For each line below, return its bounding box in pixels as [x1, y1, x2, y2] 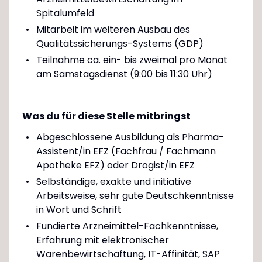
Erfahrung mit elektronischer [36, 233, 169, 247]
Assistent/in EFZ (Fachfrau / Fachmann [36, 144, 216, 158]
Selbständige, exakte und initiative [36, 174, 191, 188]
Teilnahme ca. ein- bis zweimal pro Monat [36, 53, 227, 67]
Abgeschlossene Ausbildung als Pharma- [36, 130, 224, 144]
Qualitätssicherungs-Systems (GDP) [36, 36, 204, 50]
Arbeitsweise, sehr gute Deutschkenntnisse [36, 188, 234, 202]
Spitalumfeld [36, 6, 94, 20]
